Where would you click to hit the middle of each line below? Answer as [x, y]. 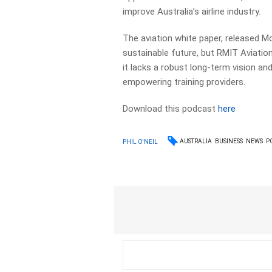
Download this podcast [171, 109]
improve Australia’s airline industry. [192, 12]
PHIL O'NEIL [141, 141]
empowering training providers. [184, 82]
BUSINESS [229, 141]
